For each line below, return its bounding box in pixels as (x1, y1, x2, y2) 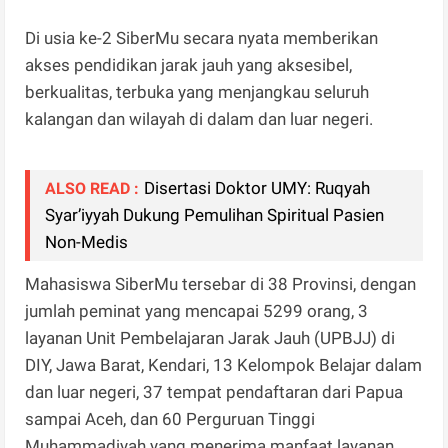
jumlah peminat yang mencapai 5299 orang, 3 (25, 301, 369, 322)
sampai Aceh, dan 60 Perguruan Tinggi (25, 409, 316, 430)
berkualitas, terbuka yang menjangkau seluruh (25, 82, 370, 103)
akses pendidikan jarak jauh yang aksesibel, (25, 55, 353, 76)
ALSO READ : (45, 179, 140, 199)
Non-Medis (45, 232, 129, 253)
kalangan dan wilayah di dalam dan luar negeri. (25, 109, 378, 130)
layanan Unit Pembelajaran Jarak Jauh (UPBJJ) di (25, 328, 396, 349)
